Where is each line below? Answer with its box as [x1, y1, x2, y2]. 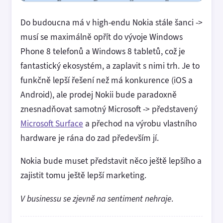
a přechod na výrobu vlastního [83, 117, 197, 129]
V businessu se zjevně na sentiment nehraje [20, 192, 171, 205]
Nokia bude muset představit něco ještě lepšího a [20, 155, 202, 167]
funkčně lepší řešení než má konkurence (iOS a [20, 74, 193, 86]
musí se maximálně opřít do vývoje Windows [20, 30, 183, 43]
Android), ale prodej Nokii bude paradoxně [20, 88, 177, 101]
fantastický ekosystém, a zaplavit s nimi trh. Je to [20, 59, 200, 72]
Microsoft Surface [20, 117, 83, 129]
